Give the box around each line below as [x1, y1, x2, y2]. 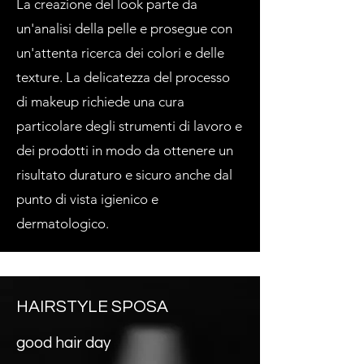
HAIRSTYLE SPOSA [16, 298, 168, 315]
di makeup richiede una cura [16, 93, 184, 110]
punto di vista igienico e [16, 191, 158, 207]
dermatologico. [16, 215, 109, 232]
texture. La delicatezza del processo [16, 69, 230, 85]
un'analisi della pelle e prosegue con [16, 20, 232, 37]
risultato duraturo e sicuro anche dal [16, 167, 232, 183]
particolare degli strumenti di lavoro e [16, 118, 242, 134]
